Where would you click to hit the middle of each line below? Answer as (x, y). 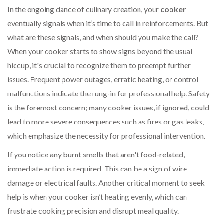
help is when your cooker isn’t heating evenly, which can (97, 196)
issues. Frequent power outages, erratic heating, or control (103, 79)
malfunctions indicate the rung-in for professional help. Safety (108, 93)
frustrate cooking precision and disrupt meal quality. (93, 210)
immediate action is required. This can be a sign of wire (97, 168)
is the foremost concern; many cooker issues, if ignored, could (108, 107)
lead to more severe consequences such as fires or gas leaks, (106, 121)
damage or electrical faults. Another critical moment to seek (106, 182)
